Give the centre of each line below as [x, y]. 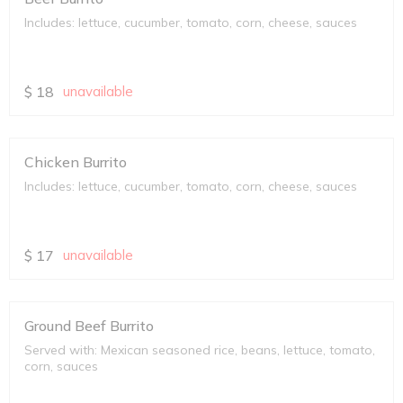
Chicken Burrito [76, 162]
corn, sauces [61, 367]
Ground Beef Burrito [89, 326]
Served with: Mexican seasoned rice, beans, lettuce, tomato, [200, 350]
